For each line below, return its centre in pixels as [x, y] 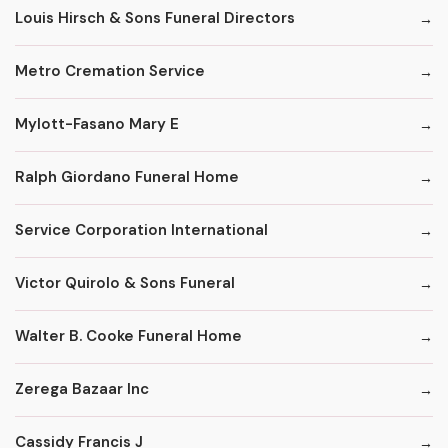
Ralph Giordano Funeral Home [127, 177]
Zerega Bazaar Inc [82, 389]
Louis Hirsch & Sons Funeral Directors [155, 18]
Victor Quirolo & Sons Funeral [125, 283]
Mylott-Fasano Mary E [97, 124]
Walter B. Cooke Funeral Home [128, 336]
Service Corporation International [141, 230]
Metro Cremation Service [110, 71]
